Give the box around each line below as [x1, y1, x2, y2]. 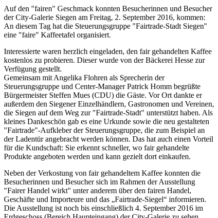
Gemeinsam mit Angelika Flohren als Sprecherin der [4, 73, 164, 82]
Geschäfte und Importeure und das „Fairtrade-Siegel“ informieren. [4, 195, 206, 204]
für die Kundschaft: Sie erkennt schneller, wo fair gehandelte [4, 144, 189, 152]
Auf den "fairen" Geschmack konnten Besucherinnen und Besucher [4, 4, 212, 13]
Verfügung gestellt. [4, 65, 62, 73]
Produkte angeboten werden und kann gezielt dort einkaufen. [4, 152, 191, 161]
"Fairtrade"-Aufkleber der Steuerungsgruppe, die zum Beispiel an [4, 126, 205, 135]
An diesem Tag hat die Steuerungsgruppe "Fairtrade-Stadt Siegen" [4, 22, 207, 31]
